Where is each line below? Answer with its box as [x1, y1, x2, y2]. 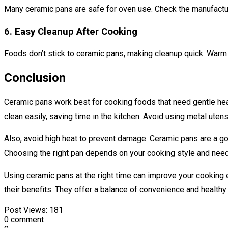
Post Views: [4, 205, 47, 215]
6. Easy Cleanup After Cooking [4, 25, 137, 37]
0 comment [4, 215, 44, 225]
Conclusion [4, 71, 66, 85]
